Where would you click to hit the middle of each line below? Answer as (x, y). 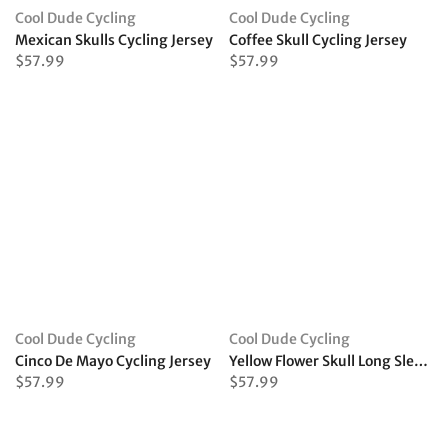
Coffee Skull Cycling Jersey (318, 40)
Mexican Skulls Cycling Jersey (114, 40)
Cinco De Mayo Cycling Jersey (113, 361)
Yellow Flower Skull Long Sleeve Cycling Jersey (421, 361)
